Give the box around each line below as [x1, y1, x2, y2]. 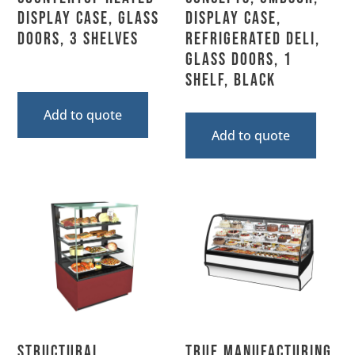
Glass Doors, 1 [185, 48, 292, 71]
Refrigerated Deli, [185, 28, 320, 50]
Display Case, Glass [17, 7, 160, 29]
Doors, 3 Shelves [17, 28, 139, 50]
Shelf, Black [185, 69, 276, 91]
